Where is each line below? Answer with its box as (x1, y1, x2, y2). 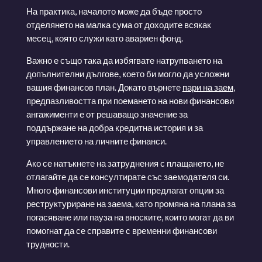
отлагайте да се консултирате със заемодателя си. (26, 171, 229, 182)
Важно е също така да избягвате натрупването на (26, 54, 222, 65)
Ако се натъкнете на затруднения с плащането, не (26, 157, 224, 168)
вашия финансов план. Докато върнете (26, 81, 182, 92)
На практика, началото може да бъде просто (26, 5, 202, 16)
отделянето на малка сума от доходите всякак (26, 19, 211, 30)
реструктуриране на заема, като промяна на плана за (26, 198, 236, 209)
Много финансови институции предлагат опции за (26, 184, 224, 195)
